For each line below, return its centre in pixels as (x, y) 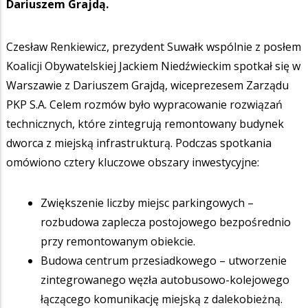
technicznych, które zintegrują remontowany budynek (145, 123)
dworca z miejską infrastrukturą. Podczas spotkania (139, 143)
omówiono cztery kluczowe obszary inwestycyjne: (133, 162)
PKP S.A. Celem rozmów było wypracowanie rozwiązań (144, 104)
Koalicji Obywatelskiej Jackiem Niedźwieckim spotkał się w (153, 66)
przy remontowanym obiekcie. (118, 241)
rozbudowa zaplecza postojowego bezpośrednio (166, 222)
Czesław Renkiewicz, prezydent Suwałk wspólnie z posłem (154, 46)
